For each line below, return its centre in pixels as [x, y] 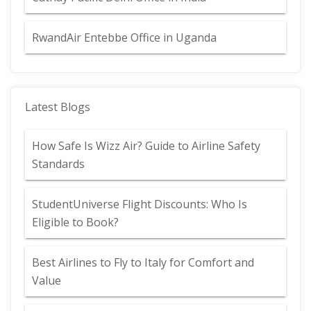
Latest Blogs [58, 107]
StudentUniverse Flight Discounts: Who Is [140, 204]
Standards [58, 164]
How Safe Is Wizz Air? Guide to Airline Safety [146, 146]
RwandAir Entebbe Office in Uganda [124, 37]
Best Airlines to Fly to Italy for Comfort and [143, 262]
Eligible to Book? [77, 222]
